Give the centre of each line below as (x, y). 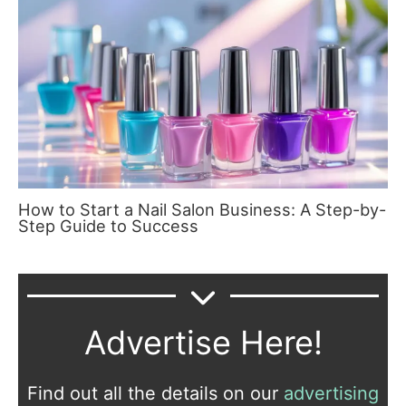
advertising (331, 393)
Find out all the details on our (155, 393)
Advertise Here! (203, 342)
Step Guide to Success (108, 226)
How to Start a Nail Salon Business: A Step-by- (202, 210)
